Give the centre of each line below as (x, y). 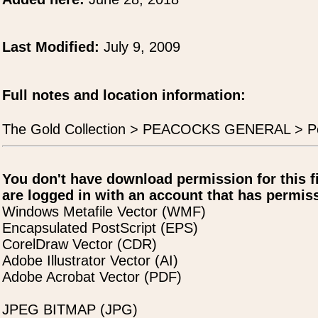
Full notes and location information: (124, 95)
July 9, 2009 (142, 47)
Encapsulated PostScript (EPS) (100, 228)
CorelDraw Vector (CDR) (79, 244)
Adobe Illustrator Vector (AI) (90, 261)
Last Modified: (53, 47)
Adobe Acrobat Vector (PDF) (92, 277)
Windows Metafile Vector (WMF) (104, 212)
